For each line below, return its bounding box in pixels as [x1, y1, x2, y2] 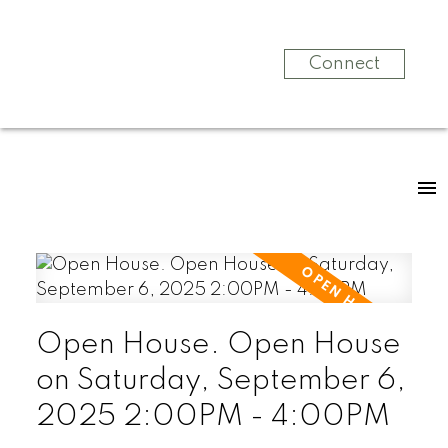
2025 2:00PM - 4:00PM [35, 401, 390, 432]
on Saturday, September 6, [35, 365, 406, 396]
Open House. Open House [35, 329, 401, 360]
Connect [308, 55, 380, 73]
